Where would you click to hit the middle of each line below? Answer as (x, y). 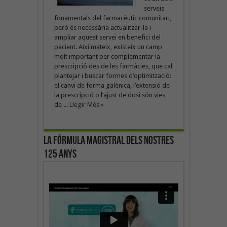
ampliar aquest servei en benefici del (107, 37)
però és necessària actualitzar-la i (102, 27)
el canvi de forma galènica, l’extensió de (112, 85)
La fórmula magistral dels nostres (108, 140)
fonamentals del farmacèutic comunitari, (112, 18)
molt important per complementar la (107, 56)
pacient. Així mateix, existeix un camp (108, 47)
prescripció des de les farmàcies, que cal (113, 66)
